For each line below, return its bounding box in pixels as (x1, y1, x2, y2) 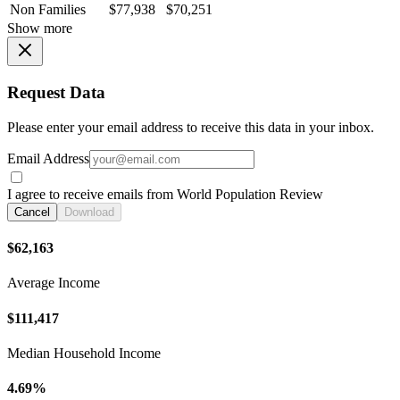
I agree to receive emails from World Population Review (7, 186, 323, 202)
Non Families (10, 2, 86, 18)
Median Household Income (7, 345, 161, 361)
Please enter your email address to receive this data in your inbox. (7, 119, 374, 135)
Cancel (14, 204, 50, 219)
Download (64, 204, 114, 219)
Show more (7, 21, 72, 37)
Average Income (7, 275, 100, 291)
